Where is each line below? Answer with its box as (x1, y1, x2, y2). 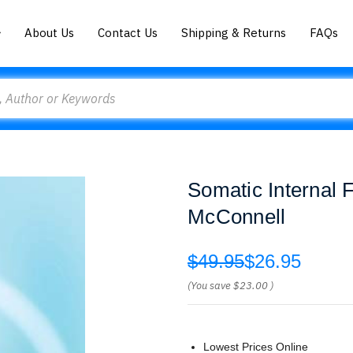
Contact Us (98, 24, 158, 40)
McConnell (188, 205, 286, 229)
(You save (188, 279, 231, 292)
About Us (24, 24, 75, 40)
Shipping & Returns (181, 24, 287, 40)
